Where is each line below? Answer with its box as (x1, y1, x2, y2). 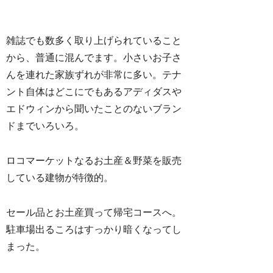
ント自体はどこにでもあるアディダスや (6, 87, 182, 97)
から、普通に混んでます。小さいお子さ (6, 52, 182, 63)
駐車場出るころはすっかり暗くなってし (6, 224, 182, 235)
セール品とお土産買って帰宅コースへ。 (6, 207, 182, 218)
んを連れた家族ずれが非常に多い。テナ (6, 69, 182, 80)
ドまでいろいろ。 (6, 121, 85, 132)
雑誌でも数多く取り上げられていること (6, 35, 182, 46)
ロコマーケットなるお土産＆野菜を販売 (6, 155, 182, 166)
